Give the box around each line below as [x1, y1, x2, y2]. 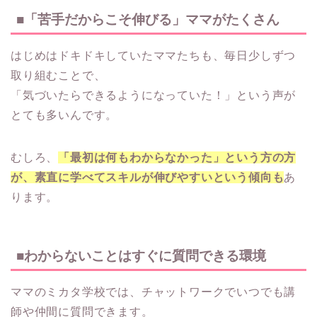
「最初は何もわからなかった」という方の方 [58, 151, 296, 164]
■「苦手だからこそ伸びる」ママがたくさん [16, 12, 279, 28]
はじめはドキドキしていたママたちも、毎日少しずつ [11, 50, 296, 62]
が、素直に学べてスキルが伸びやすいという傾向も [11, 171, 284, 184]
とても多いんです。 [11, 109, 118, 122]
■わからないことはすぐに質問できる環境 [16, 248, 266, 263]
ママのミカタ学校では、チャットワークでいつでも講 [11, 285, 296, 298]
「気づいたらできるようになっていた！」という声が [11, 89, 296, 102]
